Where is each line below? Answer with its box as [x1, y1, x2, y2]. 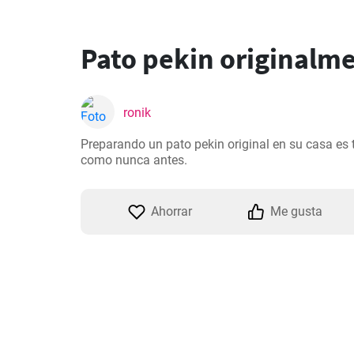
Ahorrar [151, 204, 192, 219]
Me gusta [270, 204, 322, 219]
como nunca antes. [81, 153, 187, 168]
